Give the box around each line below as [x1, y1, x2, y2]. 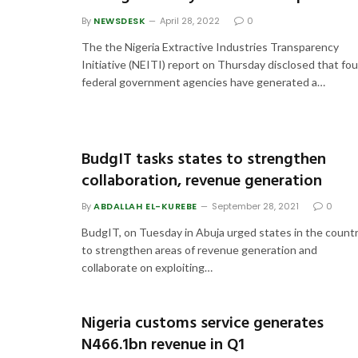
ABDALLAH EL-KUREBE [93, 200, 197, 213]
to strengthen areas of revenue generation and [82, 243, 317, 257]
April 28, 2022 [160, 14, 221, 28]
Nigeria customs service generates [82, 311, 324, 337]
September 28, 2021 [211, 200, 299, 213]
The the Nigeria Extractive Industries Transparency [82, 40, 339, 54]
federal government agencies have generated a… [82, 75, 325, 89]
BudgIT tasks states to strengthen [82, 147, 326, 173]
